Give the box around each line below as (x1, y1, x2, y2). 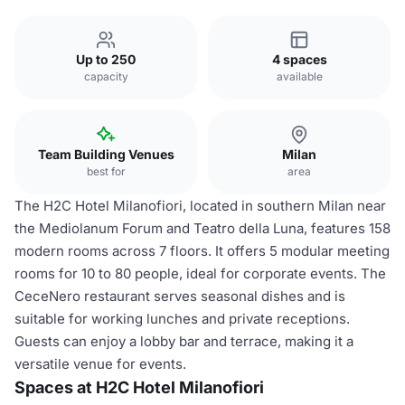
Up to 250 (76, 52, 136, 67)
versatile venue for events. (14, 355, 186, 372)
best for (86, 165, 126, 178)
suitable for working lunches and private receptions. (14, 310, 350, 327)
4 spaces (271, 52, 327, 67)
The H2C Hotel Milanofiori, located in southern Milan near (14, 197, 386, 214)
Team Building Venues (37, 146, 174, 162)
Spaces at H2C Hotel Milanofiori (14, 378, 264, 397)
